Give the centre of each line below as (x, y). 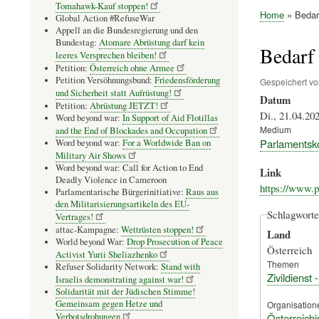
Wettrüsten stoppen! (157, 229)
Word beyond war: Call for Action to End (129, 167)
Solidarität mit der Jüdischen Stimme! (125, 291)
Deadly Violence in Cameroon (111, 179)
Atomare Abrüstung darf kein (152, 42)
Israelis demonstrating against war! (120, 279)
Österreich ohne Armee (132, 68)
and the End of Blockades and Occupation (131, 130)
